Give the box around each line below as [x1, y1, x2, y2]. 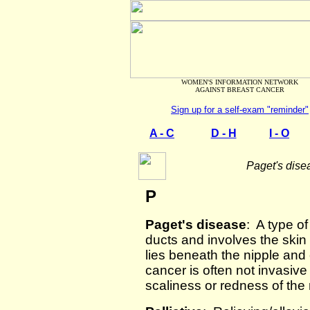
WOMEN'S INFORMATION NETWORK [181, 78, 298, 86]
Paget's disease [145, 217, 246, 232]
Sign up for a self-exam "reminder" [171, 104, 309, 115]
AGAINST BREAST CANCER [195, 86, 284, 93]
